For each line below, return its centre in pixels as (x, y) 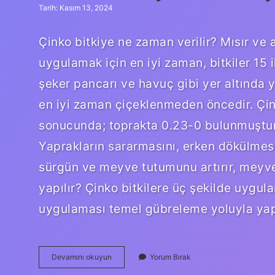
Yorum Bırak (170, 257)
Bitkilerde (127, 256)
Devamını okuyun (82, 257)
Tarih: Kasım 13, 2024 (76, 8)
